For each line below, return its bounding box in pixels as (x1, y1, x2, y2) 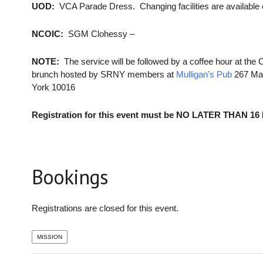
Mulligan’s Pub (176, 69, 232, 80)
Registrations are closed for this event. (31, 203, 178, 214)
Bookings (31, 163, 108, 191)
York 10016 (31, 82, 75, 93)
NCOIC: (31, 29, 63, 39)
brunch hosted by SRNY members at (31, 69, 176, 80)
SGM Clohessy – (63, 29, 134, 39)
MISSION (36, 234, 62, 241)
